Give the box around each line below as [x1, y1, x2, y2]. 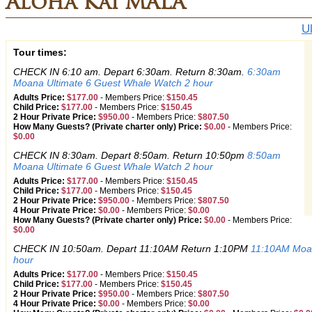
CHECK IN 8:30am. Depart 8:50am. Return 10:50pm [13, 150, 247, 161]
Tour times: [13, 47, 67, 58]
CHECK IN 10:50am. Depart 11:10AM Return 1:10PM [13, 243, 251, 254]
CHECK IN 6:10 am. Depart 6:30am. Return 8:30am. [13, 66, 247, 77]
